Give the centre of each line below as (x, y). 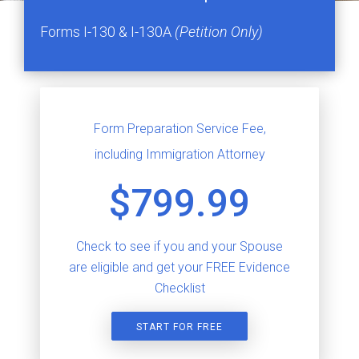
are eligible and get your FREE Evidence (179, 267)
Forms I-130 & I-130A (107, 32)
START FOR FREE (179, 327)
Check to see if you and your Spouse (179, 246)
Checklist (179, 288)
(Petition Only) (219, 32)
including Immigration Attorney (179, 154)
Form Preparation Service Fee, (179, 129)
